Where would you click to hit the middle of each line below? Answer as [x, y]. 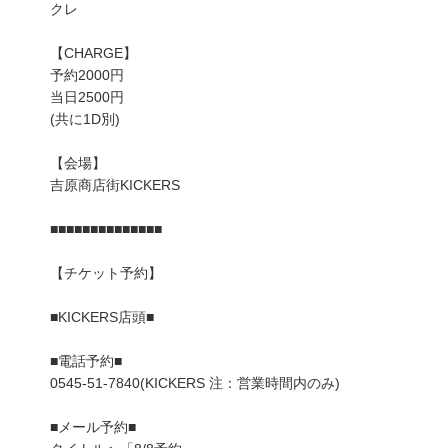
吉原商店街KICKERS [115, 185]
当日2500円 [87, 97]
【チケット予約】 [106, 273]
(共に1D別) [85, 119]
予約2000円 [87, 75]
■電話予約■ [86, 361]
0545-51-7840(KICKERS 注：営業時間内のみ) [195, 383]
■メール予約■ [93, 427]
